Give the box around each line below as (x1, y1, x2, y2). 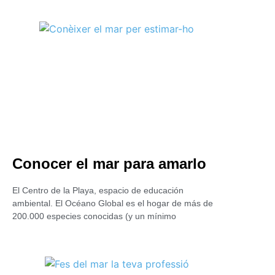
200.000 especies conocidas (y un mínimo (12, 211, 176, 221)
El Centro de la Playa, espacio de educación (12, 185, 184, 195)
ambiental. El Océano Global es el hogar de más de (12, 198, 213, 208)
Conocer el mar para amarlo (12, 155, 206, 172)
